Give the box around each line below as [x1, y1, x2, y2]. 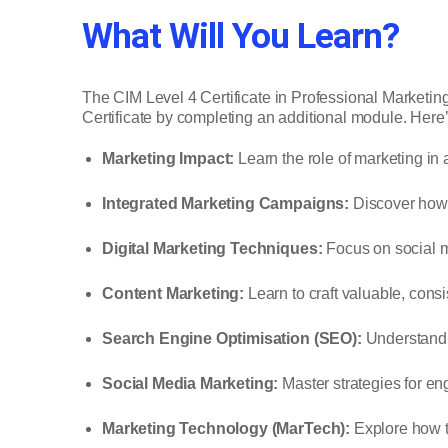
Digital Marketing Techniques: [102, 240, 323, 258]
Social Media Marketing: [102, 375, 279, 393]
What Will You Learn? [82, 14, 400, 57]
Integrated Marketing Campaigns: [102, 195, 350, 213]
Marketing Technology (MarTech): [102, 420, 351, 438]
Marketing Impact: [102, 150, 235, 168]
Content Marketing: [102, 285, 245, 303]
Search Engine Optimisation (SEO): [102, 330, 362, 348]
